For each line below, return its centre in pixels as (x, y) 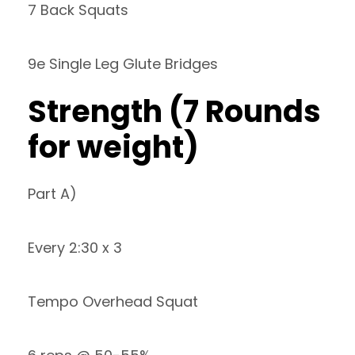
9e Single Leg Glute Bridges (123, 64)
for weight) (113, 147)
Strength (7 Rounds (174, 111)
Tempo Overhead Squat (113, 302)
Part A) (52, 194)
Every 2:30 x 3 (75, 248)
